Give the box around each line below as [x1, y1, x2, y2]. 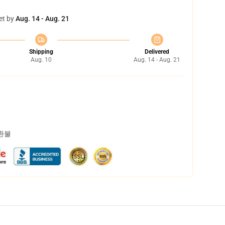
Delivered [145, 48, 169, 55]
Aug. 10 [30, 56, 52, 63]
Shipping [29, 48, 53, 55]
